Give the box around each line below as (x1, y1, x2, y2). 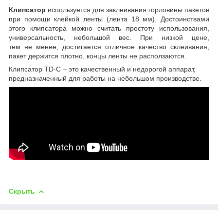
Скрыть (9, 187, 35, 195)
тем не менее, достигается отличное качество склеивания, (9, 42, 209, 51)
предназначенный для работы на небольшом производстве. (9, 74, 201, 82)
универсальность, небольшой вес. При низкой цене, (9, 33, 209, 41)
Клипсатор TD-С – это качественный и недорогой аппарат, (9, 65, 196, 73)
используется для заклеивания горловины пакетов (46, 5, 209, 14)
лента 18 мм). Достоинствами (109, 15, 210, 23)
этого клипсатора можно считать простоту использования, (9, 24, 209, 32)
